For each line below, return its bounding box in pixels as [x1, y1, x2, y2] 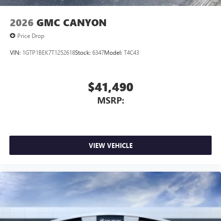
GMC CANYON [37, 16, 107, 30]
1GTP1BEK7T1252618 [22, 48, 75, 57]
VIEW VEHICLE [88, 141, 133, 150]
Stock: [75, 48, 92, 57]
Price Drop [17, 32, 44, 40]
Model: [104, 48, 124, 57]
